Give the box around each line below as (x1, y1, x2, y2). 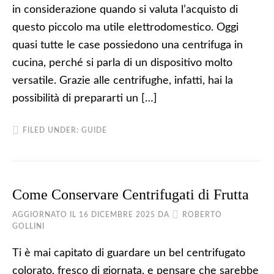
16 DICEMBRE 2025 (79, 211, 155, 218)
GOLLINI (12, 223, 45, 230)
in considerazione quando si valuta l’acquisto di (12, 4, 238, 15)
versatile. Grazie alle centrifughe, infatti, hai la (12, 75, 233, 86)
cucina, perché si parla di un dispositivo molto (12, 57, 232, 68)
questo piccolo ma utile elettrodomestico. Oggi (12, 22, 239, 33)
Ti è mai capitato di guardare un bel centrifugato (12, 248, 245, 259)
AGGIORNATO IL (12, 211, 79, 218)
